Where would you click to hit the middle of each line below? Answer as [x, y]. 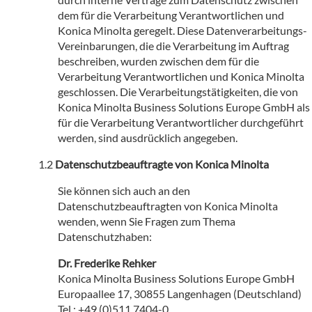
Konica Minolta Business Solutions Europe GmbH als [184, 107]
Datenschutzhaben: [105, 236]
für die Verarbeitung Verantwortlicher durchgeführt [181, 122]
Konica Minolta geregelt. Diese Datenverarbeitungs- [182, 30]
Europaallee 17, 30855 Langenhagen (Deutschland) [180, 293]
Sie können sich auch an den [124, 190]
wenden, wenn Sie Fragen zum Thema [147, 221]
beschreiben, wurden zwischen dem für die [158, 61]
